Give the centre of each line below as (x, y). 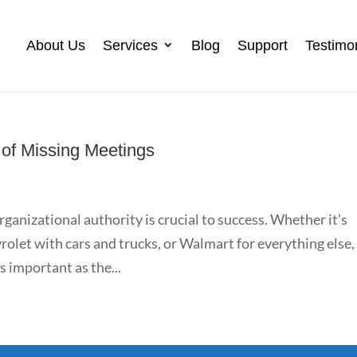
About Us (55, 45)
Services (130, 45)
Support (262, 45)
